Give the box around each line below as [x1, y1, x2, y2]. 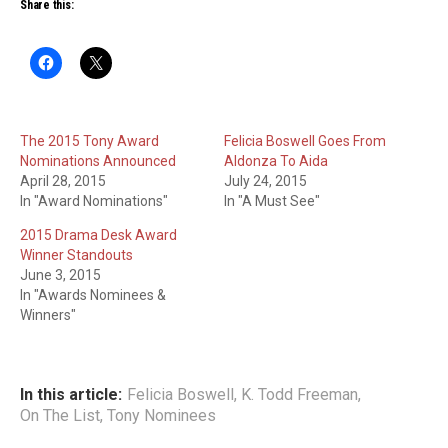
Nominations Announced [20, 153, 176, 169]
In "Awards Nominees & [20, 287, 166, 303]
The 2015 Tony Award [20, 133, 159, 149]
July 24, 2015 [224, 173, 307, 189]
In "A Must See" [224, 193, 320, 209]
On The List [20, 406, 100, 425]
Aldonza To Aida [224, 153, 328, 169]
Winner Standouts [20, 247, 133, 263]
